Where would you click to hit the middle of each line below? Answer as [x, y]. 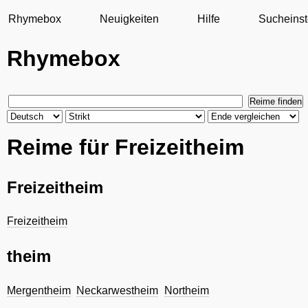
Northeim [186, 290]
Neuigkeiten [130, 19]
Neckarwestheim [118, 290]
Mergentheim [39, 290]
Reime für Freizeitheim [125, 147]
